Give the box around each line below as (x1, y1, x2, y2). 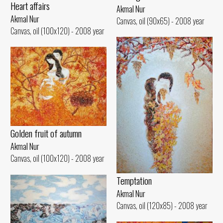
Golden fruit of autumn (10, 126, 82, 141)
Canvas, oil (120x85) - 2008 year (116, 199, 208, 212)
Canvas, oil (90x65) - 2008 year (116, 14, 205, 27)
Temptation (116, 173, 152, 188)
